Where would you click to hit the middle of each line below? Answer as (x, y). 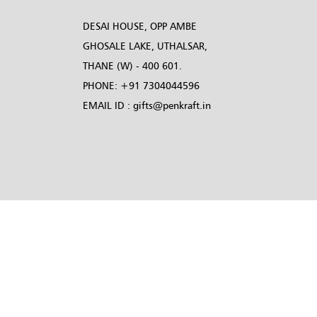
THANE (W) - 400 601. (132, 66)
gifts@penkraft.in (172, 105)
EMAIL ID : (108, 105)
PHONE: (102, 86)
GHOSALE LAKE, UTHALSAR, (145, 46)
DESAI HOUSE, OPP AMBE (140, 26)
